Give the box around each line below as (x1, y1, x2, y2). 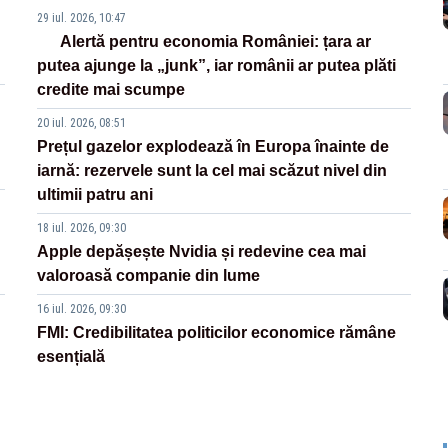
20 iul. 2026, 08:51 (37, 116, 127, 131)
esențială (37, 348, 106, 366)
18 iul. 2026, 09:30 (37, 221, 127, 236)
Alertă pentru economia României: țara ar (59, 33, 371, 51)
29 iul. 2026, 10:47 (37, 11, 127, 26)
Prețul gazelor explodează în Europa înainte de (37, 138, 390, 156)
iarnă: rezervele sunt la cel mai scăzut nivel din (37, 162, 388, 180)
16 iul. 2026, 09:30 (37, 302, 127, 317)
